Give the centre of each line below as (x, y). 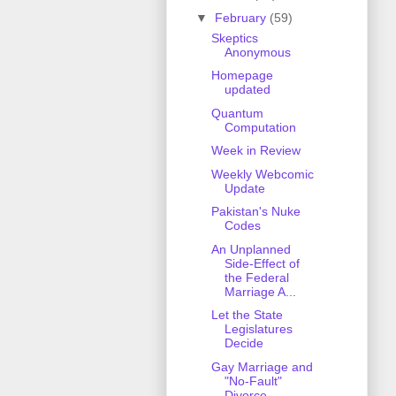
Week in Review (255, 151)
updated (247, 90)
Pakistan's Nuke (255, 212)
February (242, 17)
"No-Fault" (253, 381)
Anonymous (257, 52)
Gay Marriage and (262, 366)
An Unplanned (251, 249)
